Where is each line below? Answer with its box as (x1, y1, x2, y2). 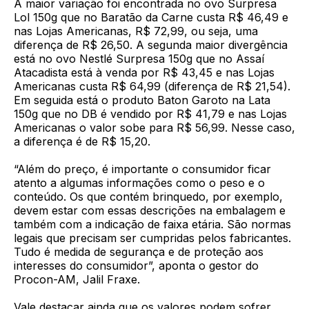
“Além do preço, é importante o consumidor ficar (14, 162, 271, 177)
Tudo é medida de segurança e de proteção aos (14, 245, 263, 259)
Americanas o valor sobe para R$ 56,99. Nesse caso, (14, 121, 295, 135)
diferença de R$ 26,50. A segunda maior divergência (14, 38, 288, 52)
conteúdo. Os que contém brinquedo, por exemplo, (14, 190, 283, 204)
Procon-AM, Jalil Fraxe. (14, 272, 143, 287)
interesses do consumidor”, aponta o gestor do (14, 259, 259, 273)
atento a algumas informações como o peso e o (14, 176, 265, 190)
